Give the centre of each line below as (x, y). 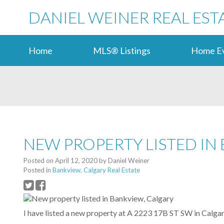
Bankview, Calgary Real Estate (96, 170)
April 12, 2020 (76, 161)
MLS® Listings (122, 50)
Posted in (37, 170)
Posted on (39, 161)
